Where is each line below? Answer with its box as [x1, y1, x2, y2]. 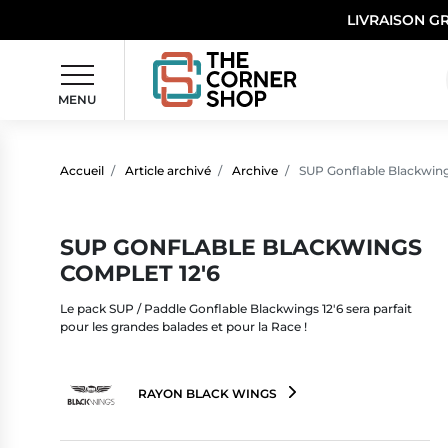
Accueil [60, 162, 104, 178]
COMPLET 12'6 [60, 258, 220, 287]
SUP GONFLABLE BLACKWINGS [60, 232, 422, 261]
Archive [232, 162, 278, 178]
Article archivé [125, 162, 211, 178]
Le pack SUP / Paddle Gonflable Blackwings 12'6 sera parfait [60, 300, 412, 316]
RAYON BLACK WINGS [135, 386, 280, 402]
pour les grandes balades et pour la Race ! [60, 318, 307, 334]
